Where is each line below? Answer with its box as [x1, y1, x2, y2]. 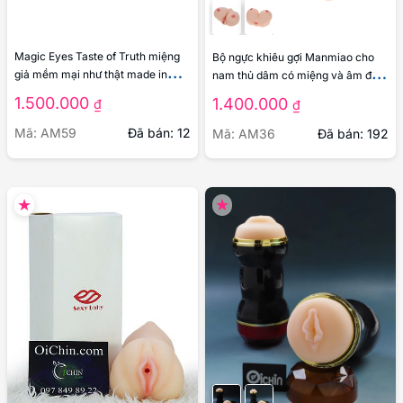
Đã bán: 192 [318, 125, 389, 141]
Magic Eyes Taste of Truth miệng [14, 49, 180, 64]
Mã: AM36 [212, 125, 275, 141]
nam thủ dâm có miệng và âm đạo [212, 67, 384, 82]
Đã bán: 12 [128, 125, 191, 141]
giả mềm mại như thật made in [14, 67, 167, 82]
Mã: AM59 [14, 125, 76, 141]
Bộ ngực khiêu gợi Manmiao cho [212, 49, 374, 64]
